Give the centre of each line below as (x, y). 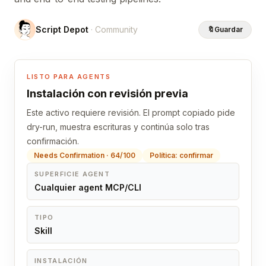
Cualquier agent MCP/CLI (88, 187)
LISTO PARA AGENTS (69, 77)
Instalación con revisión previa (107, 94)
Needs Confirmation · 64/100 (85, 155)
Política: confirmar (181, 155)
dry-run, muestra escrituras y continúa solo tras (118, 127)
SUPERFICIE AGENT (72, 174)
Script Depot (62, 29)
